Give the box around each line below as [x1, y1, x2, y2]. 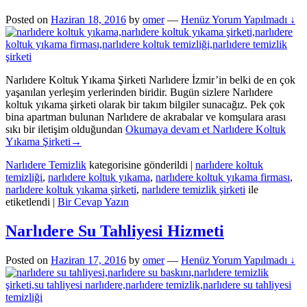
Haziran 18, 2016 [51, 13, 126, 25]
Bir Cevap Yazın [58, 195, 129, 208]
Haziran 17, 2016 [51, 254, 126, 266]
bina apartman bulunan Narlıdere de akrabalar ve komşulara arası [5, 110, 286, 123]
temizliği [5, 171, 42, 183]
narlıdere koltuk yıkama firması [156, 171, 290, 183]
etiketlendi [5, 195, 50, 208]
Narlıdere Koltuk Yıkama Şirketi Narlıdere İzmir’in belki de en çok [5, 73, 295, 86]
